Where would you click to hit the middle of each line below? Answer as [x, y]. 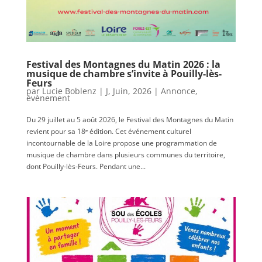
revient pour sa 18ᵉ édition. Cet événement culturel [108, 132]
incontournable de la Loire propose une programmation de [121, 143]
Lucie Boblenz [69, 91]
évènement [48, 98]
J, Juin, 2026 [128, 91]
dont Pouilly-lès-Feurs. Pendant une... [86, 167]
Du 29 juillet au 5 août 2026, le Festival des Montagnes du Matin [130, 120]
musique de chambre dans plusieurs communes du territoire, [125, 155]
